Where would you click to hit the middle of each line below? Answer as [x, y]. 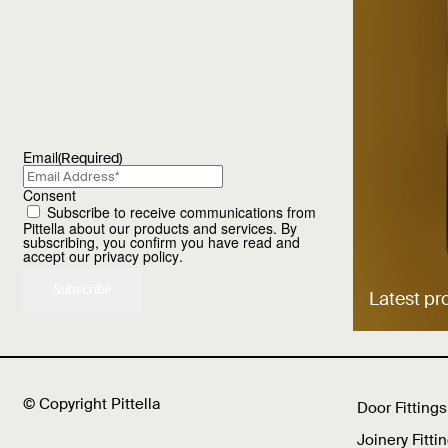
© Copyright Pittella [91, 403]
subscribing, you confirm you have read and [161, 241]
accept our [58, 255]
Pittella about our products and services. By [160, 227]
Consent [49, 194]
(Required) [90, 157]
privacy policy [136, 255]
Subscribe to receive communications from [181, 211]
